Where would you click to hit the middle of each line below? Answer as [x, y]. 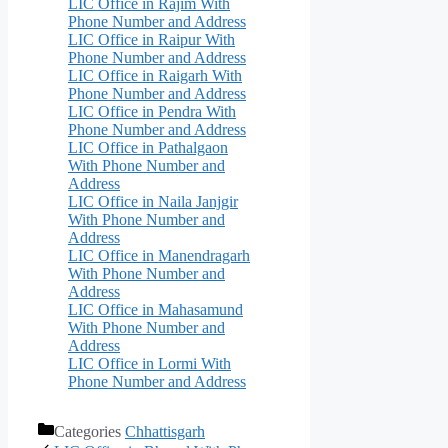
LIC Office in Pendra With [152, 111]
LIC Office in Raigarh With [155, 75]
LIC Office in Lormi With [149, 363]
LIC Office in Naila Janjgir [153, 201]
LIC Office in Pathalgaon [148, 147]
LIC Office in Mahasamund [155, 309]
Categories [89, 431]
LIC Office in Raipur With [151, 39]
